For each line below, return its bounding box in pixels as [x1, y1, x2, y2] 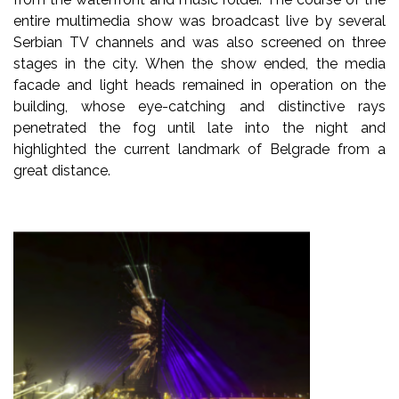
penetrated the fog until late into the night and [13, 118, 386, 136]
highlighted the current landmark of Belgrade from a [13, 140, 386, 158]
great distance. [13, 161, 110, 179]
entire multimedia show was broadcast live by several [13, 12, 386, 29]
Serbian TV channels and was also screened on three [13, 33, 386, 51]
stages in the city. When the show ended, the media [13, 54, 386, 72]
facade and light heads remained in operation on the [13, 76, 386, 94]
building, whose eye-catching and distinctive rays [13, 97, 386, 115]
